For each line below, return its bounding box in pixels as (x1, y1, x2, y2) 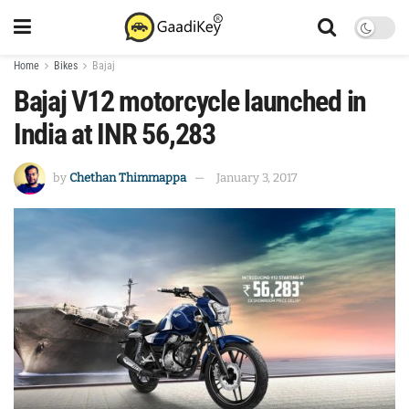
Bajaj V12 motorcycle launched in (14, 84, 367, 119)
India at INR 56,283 (14, 117, 215, 152)
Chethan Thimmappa (69, 170, 186, 184)
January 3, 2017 (216, 170, 298, 184)
